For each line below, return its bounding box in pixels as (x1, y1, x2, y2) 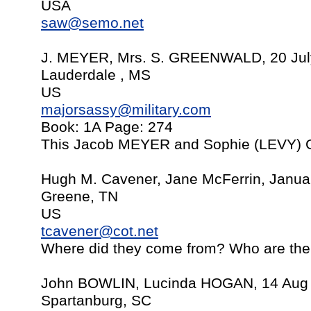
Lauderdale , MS (41, 67, 151, 83)
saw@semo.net (41, 15, 144, 31)
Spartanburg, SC (41, 292, 151, 309)
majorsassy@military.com (41, 101, 211, 118)
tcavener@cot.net (41, 223, 158, 239)
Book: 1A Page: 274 (41, 119, 173, 135)
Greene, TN (41, 188, 118, 205)
